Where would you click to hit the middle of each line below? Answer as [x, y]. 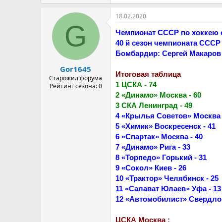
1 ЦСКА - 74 [136, 84]
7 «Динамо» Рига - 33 [153, 147]
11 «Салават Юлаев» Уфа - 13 [168, 189]
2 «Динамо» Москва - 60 [158, 95]
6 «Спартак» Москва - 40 [159, 137]
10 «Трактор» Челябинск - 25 [167, 178]
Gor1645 [76, 69]
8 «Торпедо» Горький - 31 [161, 157]
